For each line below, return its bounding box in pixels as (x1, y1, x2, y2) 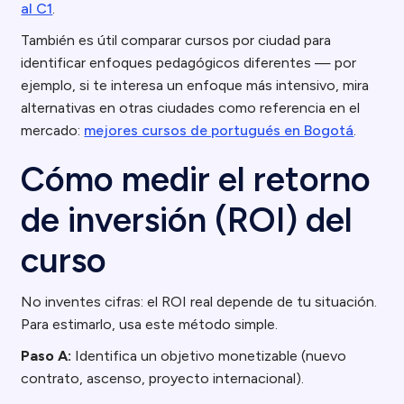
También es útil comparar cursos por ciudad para (21, 32, 332, 49)
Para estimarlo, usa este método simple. (21, 316, 279, 333)
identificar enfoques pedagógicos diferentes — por (21, 54, 357, 71)
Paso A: (21, 347, 72, 364)
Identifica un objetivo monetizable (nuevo (71, 347, 347, 364)
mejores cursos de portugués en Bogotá (84, 122, 354, 139)
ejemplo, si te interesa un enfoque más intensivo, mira (21, 77, 370, 94)
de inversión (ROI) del (21, 199, 353, 241)
